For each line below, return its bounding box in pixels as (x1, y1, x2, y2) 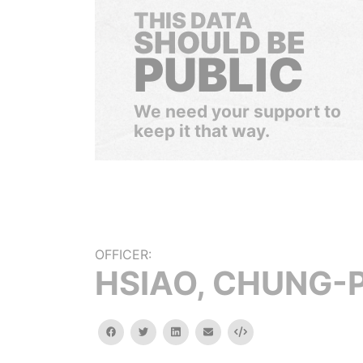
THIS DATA (134, 7, 252, 34)
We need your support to (134, 101, 341, 122)
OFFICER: (95, 246, 152, 263)
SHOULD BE (134, 24, 305, 61)
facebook (115, 325, 162, 337)
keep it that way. (134, 121, 270, 141)
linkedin (179, 325, 216, 337)
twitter (147, 325, 181, 337)
